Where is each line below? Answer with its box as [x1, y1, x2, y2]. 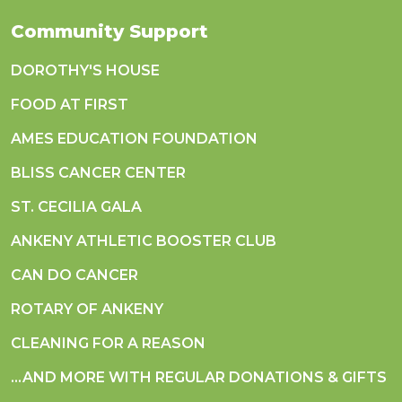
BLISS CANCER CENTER [11, 164, 186, 182]
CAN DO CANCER [11, 267, 138, 284]
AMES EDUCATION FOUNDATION [11, 130, 258, 148]
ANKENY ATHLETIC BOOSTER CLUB [11, 232, 276, 250]
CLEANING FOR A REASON [11, 335, 205, 353]
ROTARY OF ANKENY [11, 301, 163, 319]
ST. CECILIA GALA [11, 198, 142, 216]
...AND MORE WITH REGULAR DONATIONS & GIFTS [11, 369, 387, 387]
